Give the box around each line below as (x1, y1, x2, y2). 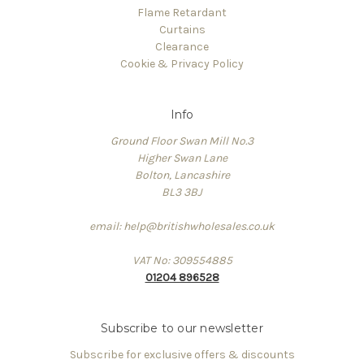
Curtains (158, 22, 206, 37)
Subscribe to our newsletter (101, 320, 263, 336)
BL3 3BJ (162, 184, 202, 199)
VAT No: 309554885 (132, 253, 232, 267)
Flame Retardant (137, 5, 227, 19)
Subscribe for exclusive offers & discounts (69, 347, 295, 362)
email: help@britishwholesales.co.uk (89, 219, 275, 233)
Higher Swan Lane (136, 150, 227, 165)
